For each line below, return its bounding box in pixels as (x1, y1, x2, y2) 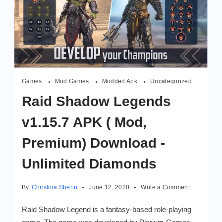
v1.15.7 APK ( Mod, (22, 114, 147, 130)
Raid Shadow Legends (22, 94, 171, 110)
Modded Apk (102, 78, 139, 85)
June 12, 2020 (89, 184, 130, 191)
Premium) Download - (22, 135, 165, 151)
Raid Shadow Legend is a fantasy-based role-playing (22, 205, 191, 214)
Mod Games (55, 78, 91, 85)
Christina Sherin (31, 184, 78, 191)
